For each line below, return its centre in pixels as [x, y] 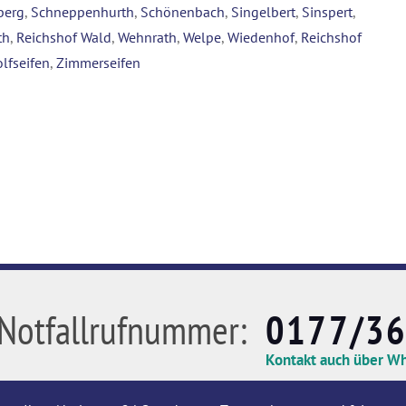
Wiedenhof [261, 38]
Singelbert [263, 12]
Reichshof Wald [64, 38]
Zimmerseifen [98, 63]
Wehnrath [147, 38]
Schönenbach [183, 12]
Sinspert [327, 12]
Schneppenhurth [82, 12]
